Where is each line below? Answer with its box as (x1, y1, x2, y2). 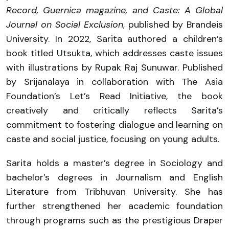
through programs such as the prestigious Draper (6, 214, 223, 227)
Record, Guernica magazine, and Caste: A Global (6, 4, 223, 16)
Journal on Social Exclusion (6, 18, 123, 31)
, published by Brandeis (123, 18, 223, 31)
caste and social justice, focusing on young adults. (6, 132, 222, 145)
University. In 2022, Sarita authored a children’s (6, 32, 223, 45)
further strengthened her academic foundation (6, 200, 223, 213)
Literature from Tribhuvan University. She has (6, 186, 223, 198)
